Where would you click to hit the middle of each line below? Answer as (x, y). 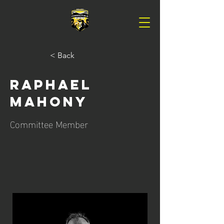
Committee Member (49, 123)
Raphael (51, 84)
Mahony (49, 101)
